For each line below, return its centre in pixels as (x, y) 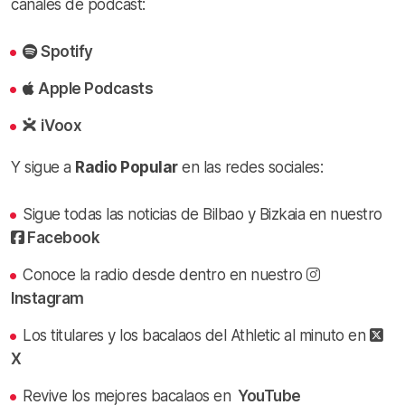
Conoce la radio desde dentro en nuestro (165, 275)
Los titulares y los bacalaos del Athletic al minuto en (196, 336)
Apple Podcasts (96, 89)
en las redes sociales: (250, 168)
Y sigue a (43, 168)
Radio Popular (127, 168)
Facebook (61, 238)
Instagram (47, 299)
